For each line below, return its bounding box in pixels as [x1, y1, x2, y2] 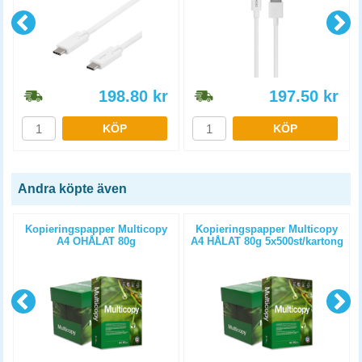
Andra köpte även [18, 182, 127, 196]
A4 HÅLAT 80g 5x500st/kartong [190, 235, 343, 247]
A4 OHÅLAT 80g [57, 235, 136, 247]
